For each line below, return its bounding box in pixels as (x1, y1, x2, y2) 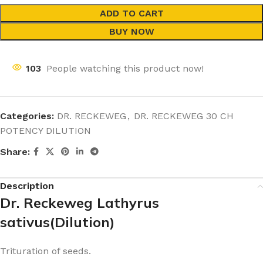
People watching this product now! (46, 63, 204, 74)
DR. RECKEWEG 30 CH (134, 110, 234, 122)
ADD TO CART (99, 8, 164, 19)
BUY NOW (109, 26, 154, 37)
